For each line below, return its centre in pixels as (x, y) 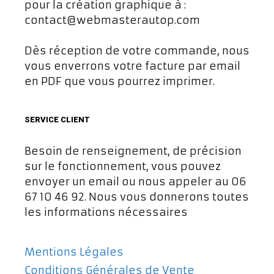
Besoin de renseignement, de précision (133, 151)
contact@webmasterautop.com (112, 20)
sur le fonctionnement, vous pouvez (123, 166)
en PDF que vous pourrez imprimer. (120, 81)
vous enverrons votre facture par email (132, 66)
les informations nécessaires (106, 212)
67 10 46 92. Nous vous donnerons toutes (137, 197)
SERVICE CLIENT (57, 120)
